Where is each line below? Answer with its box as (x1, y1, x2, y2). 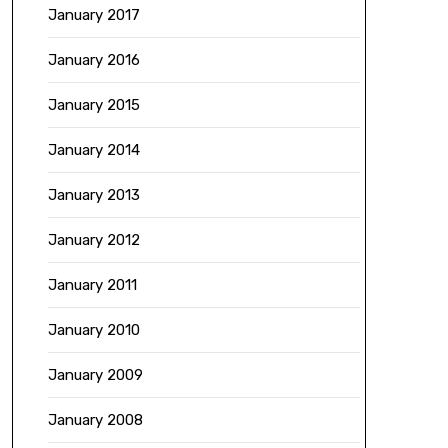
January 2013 (47, 186, 140, 204)
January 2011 (47, 276, 137, 294)
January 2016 (47, 51, 140, 69)
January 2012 (47, 231, 140, 249)
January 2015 (47, 96, 140, 114)
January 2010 (47, 321, 140, 339)
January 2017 (47, 6, 140, 24)
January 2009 (47, 366, 143, 384)
